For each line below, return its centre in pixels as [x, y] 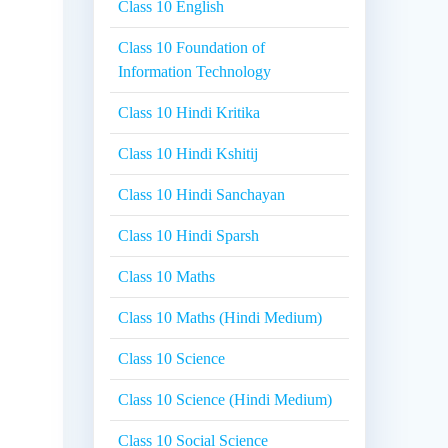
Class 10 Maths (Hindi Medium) [220, 318]
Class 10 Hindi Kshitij [188, 154]
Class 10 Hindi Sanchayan [202, 195]
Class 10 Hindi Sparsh [189, 236]
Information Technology [195, 72]
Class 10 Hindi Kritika [189, 113]
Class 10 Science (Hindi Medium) [225, 400]
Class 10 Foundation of [192, 48]
